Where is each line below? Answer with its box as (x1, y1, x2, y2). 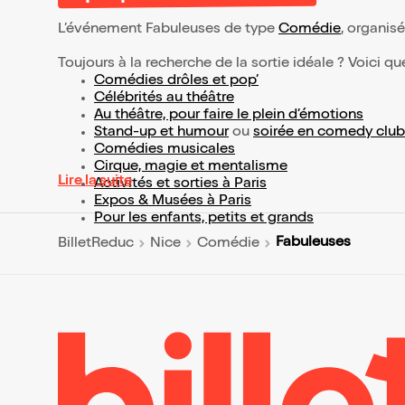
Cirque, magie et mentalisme (94, 160, 287, 175)
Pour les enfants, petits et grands (94, 212, 314, 227)
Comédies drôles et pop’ (94, 74, 259, 89)
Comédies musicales (94, 143, 235, 158)
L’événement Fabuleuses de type (58, 23, 278, 38)
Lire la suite (58, 174, 132, 190)
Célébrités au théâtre (94, 91, 234, 107)
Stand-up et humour (94, 126, 229, 141)
